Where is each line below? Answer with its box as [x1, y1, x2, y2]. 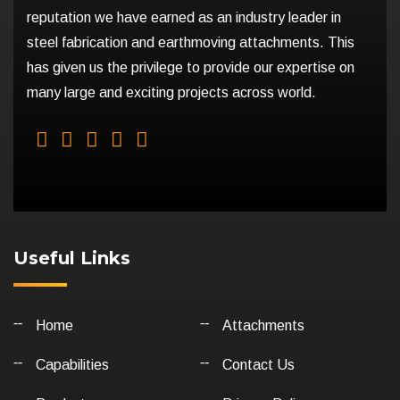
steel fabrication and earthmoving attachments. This [27, 35, 354, 51]
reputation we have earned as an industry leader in [27, 10, 341, 26]
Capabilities [36, 357, 109, 373]
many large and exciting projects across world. [27, 85, 316, 101]
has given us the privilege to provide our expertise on [27, 60, 354, 76]
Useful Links [13, 247, 130, 270]
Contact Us [221, 357, 295, 373]
